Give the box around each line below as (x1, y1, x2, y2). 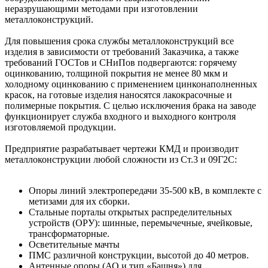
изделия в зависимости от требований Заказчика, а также (5, 46, 239, 57)
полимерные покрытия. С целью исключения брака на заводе (5, 100, 256, 111)
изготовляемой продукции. (5, 121, 116, 132)
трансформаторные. (29, 228, 109, 239)
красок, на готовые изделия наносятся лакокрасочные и (5, 89, 232, 100)
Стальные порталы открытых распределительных (29, 206, 232, 217)
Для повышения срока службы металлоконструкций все (5, 35, 234, 46)
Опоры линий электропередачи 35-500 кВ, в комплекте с (29, 185, 261, 196)
